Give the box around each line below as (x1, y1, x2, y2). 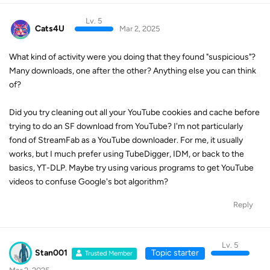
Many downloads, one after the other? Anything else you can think (9, 65, 256, 76)
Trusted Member (85, 249, 133, 257)
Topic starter (151, 247, 199, 258)
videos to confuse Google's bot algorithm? (9, 176, 168, 187)
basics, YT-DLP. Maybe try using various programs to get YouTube (9, 162, 254, 173)
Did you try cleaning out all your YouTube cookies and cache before (9, 107, 260, 118)
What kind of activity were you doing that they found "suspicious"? (9, 51, 256, 62)
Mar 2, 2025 (119, 24, 160, 33)
